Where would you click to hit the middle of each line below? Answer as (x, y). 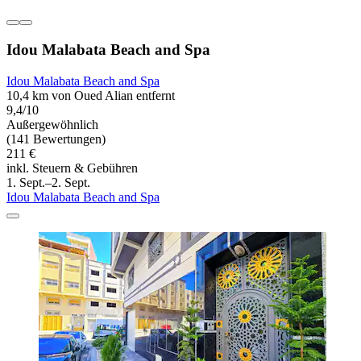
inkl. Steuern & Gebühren (72, 168)
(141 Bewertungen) (56, 139)
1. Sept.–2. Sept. (48, 182)
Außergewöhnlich (52, 124)
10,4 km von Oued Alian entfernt (91, 95)
